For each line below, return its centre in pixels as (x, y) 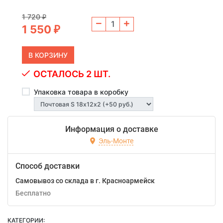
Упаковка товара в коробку (81, 92)
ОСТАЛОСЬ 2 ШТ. (72, 74)
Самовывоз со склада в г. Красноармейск (85, 181)
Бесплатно (35, 193)
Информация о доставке (111, 129)
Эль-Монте (116, 141)
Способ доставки (48, 166)
